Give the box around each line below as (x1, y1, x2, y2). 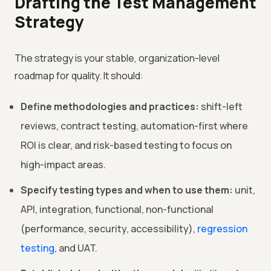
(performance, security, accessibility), (21, 222, 197, 236)
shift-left (199, 100, 243, 114)
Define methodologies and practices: (21, 100, 199, 114)
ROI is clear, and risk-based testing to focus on (21, 139, 232, 152)
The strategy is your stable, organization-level (15, 51, 220, 65)
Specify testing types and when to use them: (21, 183, 233, 197)
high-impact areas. (21, 158, 106, 172)
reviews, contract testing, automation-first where (21, 119, 248, 133)
